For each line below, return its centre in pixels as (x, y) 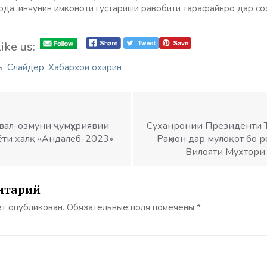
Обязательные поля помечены (132, 207)
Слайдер (26, 67)
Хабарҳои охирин (85, 67)
